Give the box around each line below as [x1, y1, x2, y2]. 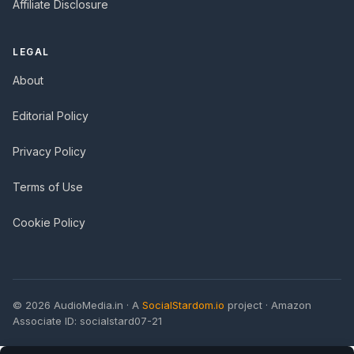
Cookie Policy [13, 215, 85, 229]
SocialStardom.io [142, 298, 224, 311]
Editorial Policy [13, 108, 88, 122]
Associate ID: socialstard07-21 [13, 314, 162, 327]
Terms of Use [13, 179, 83, 194]
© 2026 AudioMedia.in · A [13, 298, 142, 311]
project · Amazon [224, 298, 311, 311]
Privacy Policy [13, 144, 86, 158]
